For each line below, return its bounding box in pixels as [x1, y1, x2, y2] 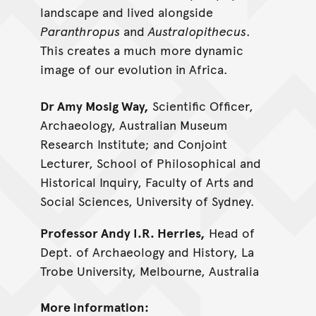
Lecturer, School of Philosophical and [39, 153, 261, 171]
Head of [205, 223, 255, 241]
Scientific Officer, [148, 96, 253, 114]
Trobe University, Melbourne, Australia [39, 261, 259, 279]
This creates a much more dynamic [39, 41, 243, 59]
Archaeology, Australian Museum [39, 115, 228, 133]
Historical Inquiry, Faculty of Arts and [39, 172, 254, 190]
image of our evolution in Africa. [39, 60, 228, 78]
